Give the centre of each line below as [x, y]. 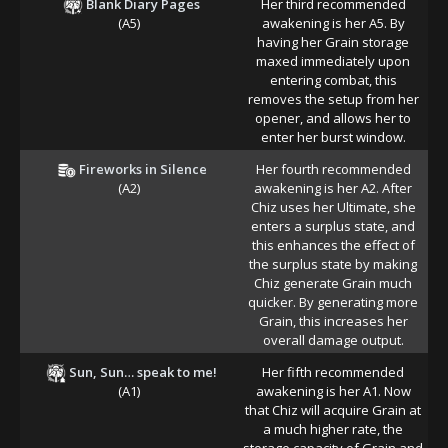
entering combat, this [333, 79]
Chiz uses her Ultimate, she [333, 206]
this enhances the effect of [333, 244]
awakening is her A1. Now [333, 390]
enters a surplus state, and [333, 225]
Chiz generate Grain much [333, 282]
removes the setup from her [333, 98]
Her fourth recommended [333, 168]
